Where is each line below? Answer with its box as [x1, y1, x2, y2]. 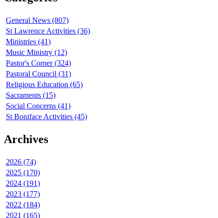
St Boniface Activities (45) [6, 112, 87, 121]
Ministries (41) [6, 37, 51, 46]
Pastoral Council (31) [6, 70, 71, 78]
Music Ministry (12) [6, 48, 67, 57]
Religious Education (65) [6, 80, 83, 89]
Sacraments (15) [6, 91, 55, 100]
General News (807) [6, 16, 69, 25]
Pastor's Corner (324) [6, 59, 71, 68]
